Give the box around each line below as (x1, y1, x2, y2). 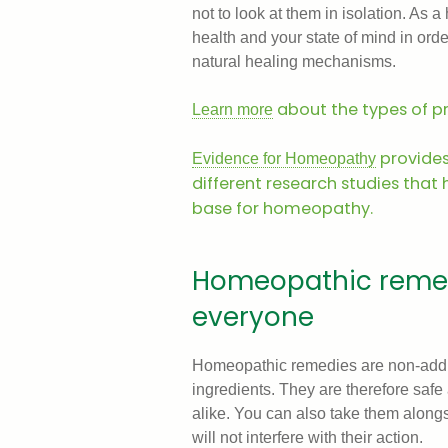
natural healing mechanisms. (192, 52, 396, 71)
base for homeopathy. (192, 197, 373, 221)
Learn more (192, 100, 273, 119)
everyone (192, 299, 314, 336)
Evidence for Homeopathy (192, 149, 376, 168)
